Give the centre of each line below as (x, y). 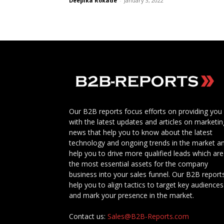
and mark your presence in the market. (131, 195)
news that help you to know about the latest (141, 132)
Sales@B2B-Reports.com (148, 216)
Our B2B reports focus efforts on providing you (145, 111)
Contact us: (88, 216)
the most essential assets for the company (138, 164)
